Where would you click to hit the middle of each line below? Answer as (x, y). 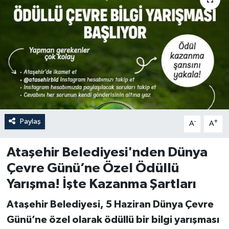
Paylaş (30, 122)
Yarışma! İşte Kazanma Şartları (101, 184)
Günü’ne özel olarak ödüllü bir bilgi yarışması (113, 220)
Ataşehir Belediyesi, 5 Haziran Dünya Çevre (110, 204)
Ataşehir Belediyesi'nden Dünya (107, 153)
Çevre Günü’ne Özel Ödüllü (93, 168)
